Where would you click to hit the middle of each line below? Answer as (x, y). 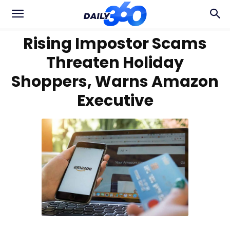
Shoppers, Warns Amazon (115, 82)
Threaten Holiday (115, 63)
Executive (115, 101)
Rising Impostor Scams (115, 44)
